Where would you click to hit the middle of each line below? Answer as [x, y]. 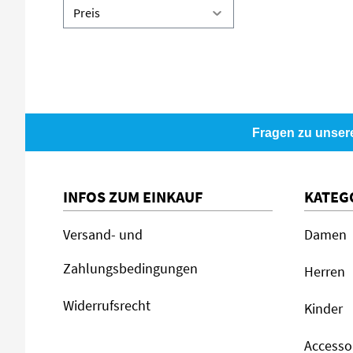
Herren [325, 271]
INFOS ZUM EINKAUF [133, 197]
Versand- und [103, 234]
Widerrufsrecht [107, 305]
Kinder [323, 308]
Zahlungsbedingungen [130, 268]
